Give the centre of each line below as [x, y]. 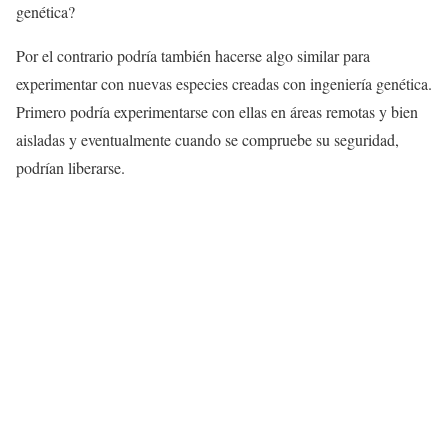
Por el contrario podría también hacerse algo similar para [193, 55]
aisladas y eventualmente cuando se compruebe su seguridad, [207, 139]
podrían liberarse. [70, 167]
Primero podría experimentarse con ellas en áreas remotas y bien [217, 111]
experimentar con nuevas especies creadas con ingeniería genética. [224, 83]
